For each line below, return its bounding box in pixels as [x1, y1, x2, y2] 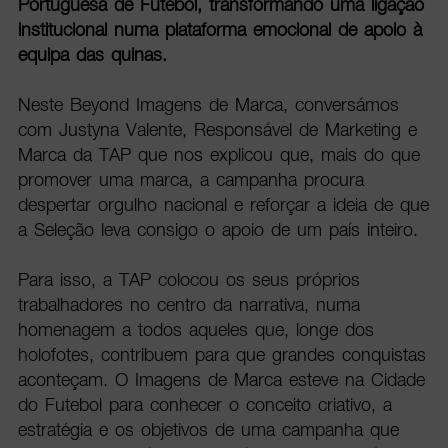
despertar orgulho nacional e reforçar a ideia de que [17, 194, 429, 216]
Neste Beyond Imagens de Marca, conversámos [17, 94, 399, 116]
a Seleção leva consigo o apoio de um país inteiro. [17, 219, 425, 241]
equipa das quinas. [17, 44, 167, 66]
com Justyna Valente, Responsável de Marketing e [17, 119, 417, 141]
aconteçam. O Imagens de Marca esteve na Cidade [17, 369, 425, 391]
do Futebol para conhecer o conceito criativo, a [17, 394, 392, 416]
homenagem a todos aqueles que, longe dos [17, 319, 374, 341]
